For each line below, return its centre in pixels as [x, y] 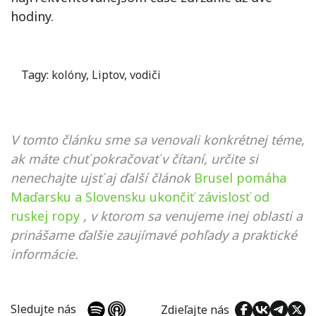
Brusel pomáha [240, 178]
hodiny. [32, 16]
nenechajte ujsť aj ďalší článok [101, 178]
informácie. [44, 254]
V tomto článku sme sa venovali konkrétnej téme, [158, 140]
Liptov [108, 75]
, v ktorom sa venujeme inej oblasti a [193, 216]
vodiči [145, 75]
